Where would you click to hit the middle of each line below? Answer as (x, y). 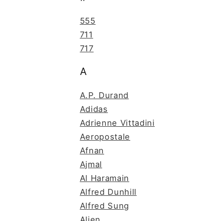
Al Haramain (105, 178)
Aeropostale (105, 136)
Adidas (94, 109)
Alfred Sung (105, 205)
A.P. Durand (104, 95)
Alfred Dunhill (108, 192)
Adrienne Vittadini (117, 123)
